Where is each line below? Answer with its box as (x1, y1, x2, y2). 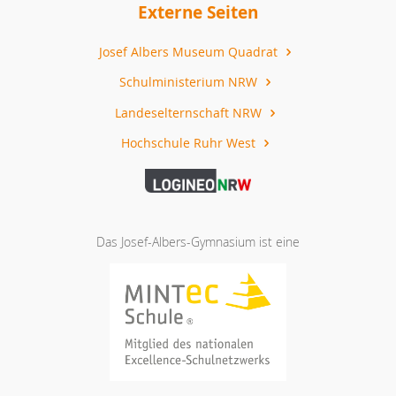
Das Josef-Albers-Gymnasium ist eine (96, 232, 300, 250)
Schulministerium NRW (119, 73, 262, 91)
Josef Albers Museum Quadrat (99, 42, 282, 60)
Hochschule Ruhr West (121, 134, 260, 152)
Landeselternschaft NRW (115, 103, 266, 121)
